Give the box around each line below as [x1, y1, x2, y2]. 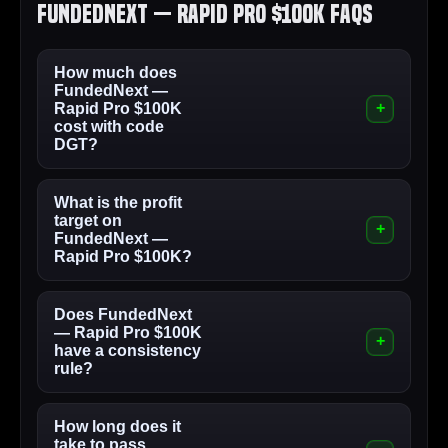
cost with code [54, 118, 164, 136]
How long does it [54, 418, 181, 436]
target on [54, 212, 122, 230]
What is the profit [54, 194, 182, 212]
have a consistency [54, 342, 201, 360]
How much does [54, 64, 177, 82]
